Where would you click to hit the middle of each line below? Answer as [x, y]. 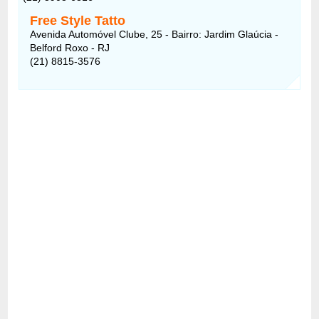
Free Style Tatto [78, 20]
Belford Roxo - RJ [70, 47]
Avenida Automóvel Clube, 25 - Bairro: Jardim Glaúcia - [155, 34]
